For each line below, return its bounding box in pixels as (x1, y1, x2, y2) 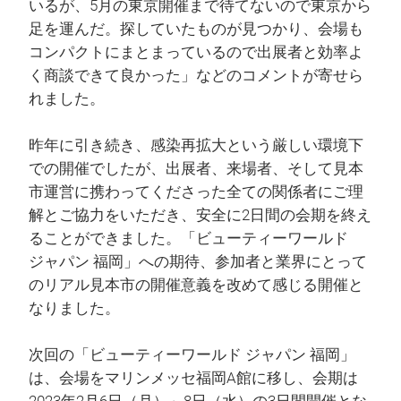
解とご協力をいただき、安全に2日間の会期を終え (29, 207, 371, 225)
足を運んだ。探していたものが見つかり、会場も (29, 21, 363, 38)
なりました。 (29, 300, 120, 318)
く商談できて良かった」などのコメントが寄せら (29, 67, 363, 85)
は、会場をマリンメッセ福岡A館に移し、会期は (29, 370, 358, 388)
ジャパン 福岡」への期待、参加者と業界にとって (29, 253, 367, 271)
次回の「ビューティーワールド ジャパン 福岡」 (29, 346, 355, 364)
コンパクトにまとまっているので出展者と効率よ (29, 44, 363, 62)
